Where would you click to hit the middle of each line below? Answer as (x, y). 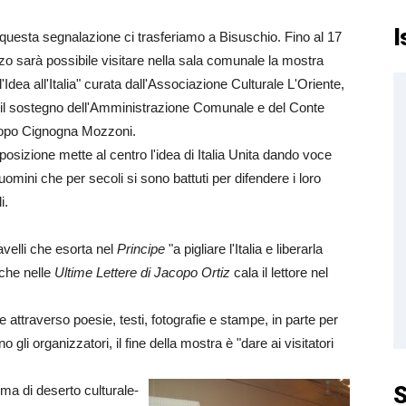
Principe (141, 249)
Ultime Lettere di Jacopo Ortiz (142, 272)
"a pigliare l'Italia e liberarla (244, 249)
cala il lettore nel (279, 272)
